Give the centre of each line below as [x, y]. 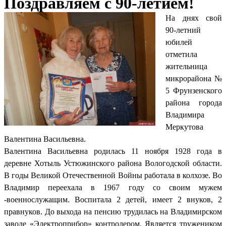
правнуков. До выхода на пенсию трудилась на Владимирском [113, 211]
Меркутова [184, 127]
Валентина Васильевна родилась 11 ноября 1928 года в [113, 151]
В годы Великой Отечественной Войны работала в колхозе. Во [113, 175]
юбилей [179, 42]
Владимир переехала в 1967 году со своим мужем [113, 187]
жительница [186, 66]
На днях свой [194, 18]
